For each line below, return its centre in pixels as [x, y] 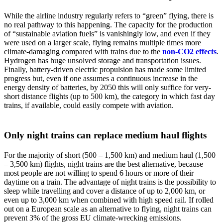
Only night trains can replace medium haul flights [105, 135]
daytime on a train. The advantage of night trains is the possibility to [110, 182]
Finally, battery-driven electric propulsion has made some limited [105, 69]
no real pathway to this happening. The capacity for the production [108, 25]
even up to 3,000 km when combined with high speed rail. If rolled [109, 200]
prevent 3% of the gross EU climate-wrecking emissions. [93, 218]
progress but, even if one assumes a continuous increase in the [101, 78]
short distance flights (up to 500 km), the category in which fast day [110, 96]
